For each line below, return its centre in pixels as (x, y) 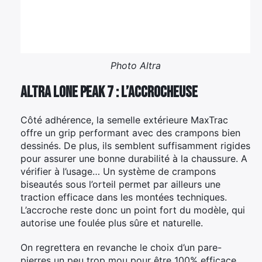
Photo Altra (135, 65)
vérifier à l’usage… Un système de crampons (118, 171)
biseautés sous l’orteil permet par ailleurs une (120, 184)
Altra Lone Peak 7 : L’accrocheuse (109, 92)
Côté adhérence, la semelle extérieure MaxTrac (124, 120)
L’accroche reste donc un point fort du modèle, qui (133, 210)
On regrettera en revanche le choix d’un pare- (121, 247)
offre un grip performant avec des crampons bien (130, 132)
